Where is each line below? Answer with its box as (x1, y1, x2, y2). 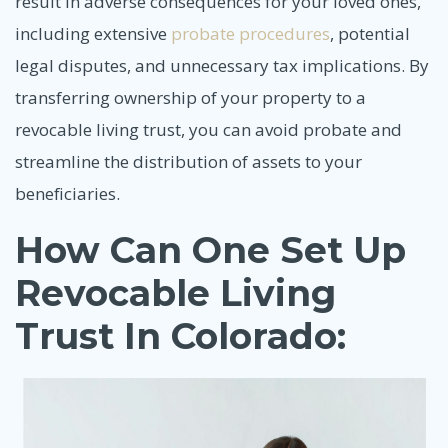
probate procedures (171, 21, 330, 45)
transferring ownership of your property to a (15, 85, 366, 109)
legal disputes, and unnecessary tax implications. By (15, 53, 429, 77)
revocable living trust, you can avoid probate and (15, 117, 402, 141)
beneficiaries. (15, 181, 120, 205)
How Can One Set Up (15, 228, 406, 273)
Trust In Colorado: (15, 314, 346, 359)
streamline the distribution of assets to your (15, 149, 362, 173)
